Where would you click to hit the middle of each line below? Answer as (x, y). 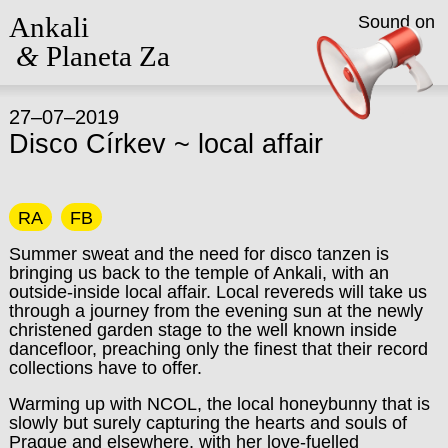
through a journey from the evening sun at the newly (215, 310)
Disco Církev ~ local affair (165, 144)
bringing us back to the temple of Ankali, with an (198, 272)
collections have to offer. (105, 367)
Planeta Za (104, 56)
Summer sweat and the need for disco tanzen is (198, 253)
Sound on (396, 22)
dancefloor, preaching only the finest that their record (218, 348)
